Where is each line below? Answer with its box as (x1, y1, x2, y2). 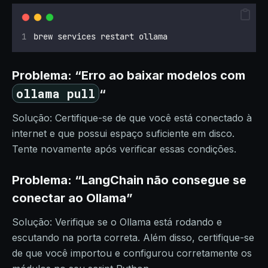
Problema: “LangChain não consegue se (12, 173, 246, 187)
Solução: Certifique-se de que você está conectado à (12, 112, 252, 124)
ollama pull (16, 86, 95, 101)
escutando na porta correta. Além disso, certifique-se (12, 232, 254, 243)
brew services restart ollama (33, 31, 168, 42)
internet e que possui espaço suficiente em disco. (12, 127, 234, 139)
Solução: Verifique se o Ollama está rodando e (12, 216, 222, 228)
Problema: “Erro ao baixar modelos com (12, 68, 245, 83)
